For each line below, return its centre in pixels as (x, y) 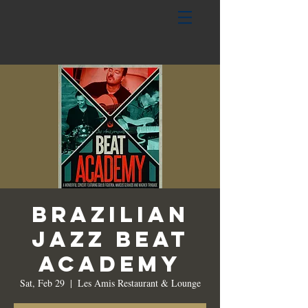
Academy (110, 264)
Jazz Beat (110, 239)
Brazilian (110, 214)
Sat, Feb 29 (42, 283)
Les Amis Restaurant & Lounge (139, 283)
